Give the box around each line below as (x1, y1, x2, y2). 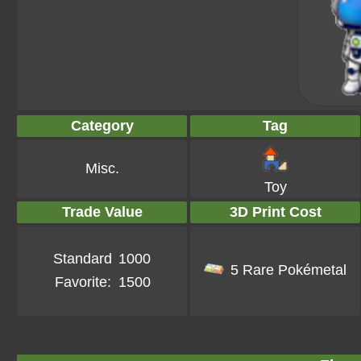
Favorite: (54, 274, 111, 290)
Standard (53, 251, 112, 267)
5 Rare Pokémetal (230, 262, 346, 278)
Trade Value (61, 204, 143, 220)
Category (70, 118, 134, 134)
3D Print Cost (229, 204, 322, 220)
